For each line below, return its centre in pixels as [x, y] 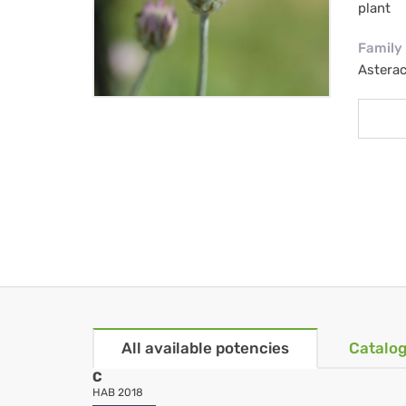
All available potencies [205, 348]
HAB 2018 [118, 393]
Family [380, 48]
